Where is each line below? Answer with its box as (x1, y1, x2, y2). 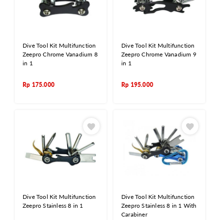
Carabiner (121, 210, 147, 218)
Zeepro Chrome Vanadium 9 (121, 51, 196, 58)
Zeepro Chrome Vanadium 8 (23, 51, 98, 58)
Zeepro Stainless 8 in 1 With (121, 201, 197, 209)
